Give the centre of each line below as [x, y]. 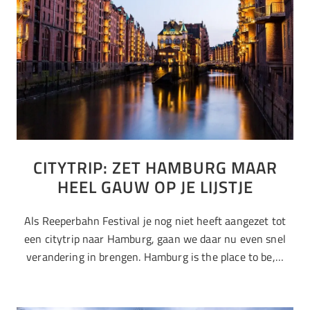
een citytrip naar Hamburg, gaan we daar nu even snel [155, 238]
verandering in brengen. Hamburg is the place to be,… [155, 256]
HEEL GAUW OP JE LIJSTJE [155, 187]
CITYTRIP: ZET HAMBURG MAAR [155, 168]
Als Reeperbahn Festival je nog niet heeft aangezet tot [155, 220]
